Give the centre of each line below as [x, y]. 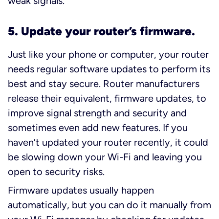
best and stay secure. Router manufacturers [104, 83]
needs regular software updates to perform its [109, 69]
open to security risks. [56, 171]
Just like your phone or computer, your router [108, 54]
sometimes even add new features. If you [98, 127]
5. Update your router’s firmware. [101, 31]
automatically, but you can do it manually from [109, 205]
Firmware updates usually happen [81, 190]
